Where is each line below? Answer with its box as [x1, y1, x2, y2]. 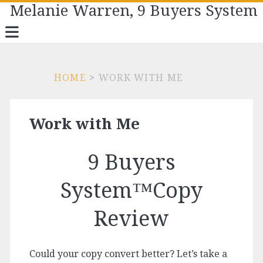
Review [94, 206, 169, 231]
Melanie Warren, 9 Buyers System [10, 2, 258, 19]
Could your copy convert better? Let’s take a [29, 248, 227, 259]
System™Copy [60, 178, 203, 203]
